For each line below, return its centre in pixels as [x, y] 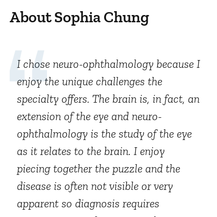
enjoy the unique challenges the [90, 81]
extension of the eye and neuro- [89, 116]
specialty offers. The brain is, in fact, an [108, 99]
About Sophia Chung [79, 17]
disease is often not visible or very [95, 186]
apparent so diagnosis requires [88, 203]
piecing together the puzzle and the [99, 168]
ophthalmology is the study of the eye [104, 133]
